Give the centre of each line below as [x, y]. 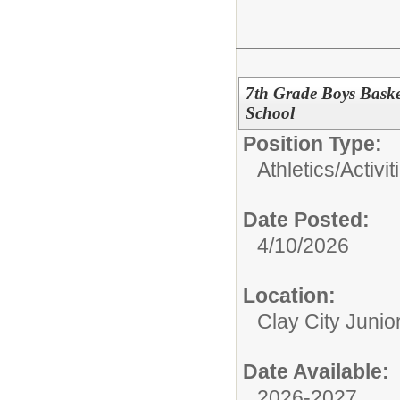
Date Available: [316, 371]
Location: [289, 295]
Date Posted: [306, 219]
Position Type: [312, 143]
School [270, 112]
